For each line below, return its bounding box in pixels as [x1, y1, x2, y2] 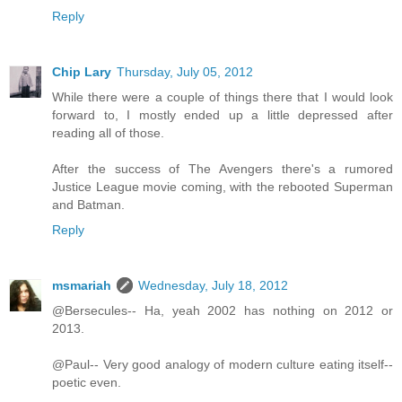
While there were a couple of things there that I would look [52, 90, 393, 105]
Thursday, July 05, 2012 [117, 65, 253, 80]
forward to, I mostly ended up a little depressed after [52, 108, 393, 123]
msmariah [52, 278, 111, 293]
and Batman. [52, 197, 125, 213]
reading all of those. [52, 126, 164, 141]
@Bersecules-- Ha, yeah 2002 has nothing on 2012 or [52, 303, 393, 319]
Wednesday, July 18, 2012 [138, 278, 288, 293]
